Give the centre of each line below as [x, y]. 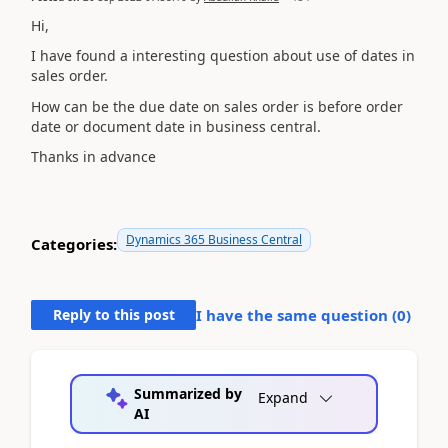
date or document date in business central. [176, 126]
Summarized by [187, 393]
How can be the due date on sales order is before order [217, 106]
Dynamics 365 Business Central [214, 239]
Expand [283, 397]
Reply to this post [113, 314]
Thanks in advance [93, 156]
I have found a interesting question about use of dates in [223, 55]
